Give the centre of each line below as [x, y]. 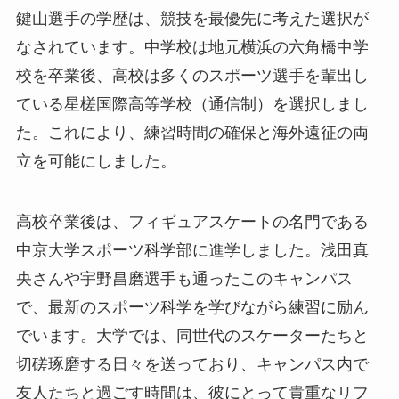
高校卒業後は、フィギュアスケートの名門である [192, 222]
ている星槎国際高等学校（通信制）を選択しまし [192, 105]
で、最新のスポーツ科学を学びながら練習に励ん [192, 308]
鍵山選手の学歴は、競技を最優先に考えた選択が [192, 19]
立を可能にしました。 [96, 162]
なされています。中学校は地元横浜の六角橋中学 [192, 48]
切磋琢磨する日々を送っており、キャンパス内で [192, 365]
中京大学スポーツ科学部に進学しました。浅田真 [192, 251]
